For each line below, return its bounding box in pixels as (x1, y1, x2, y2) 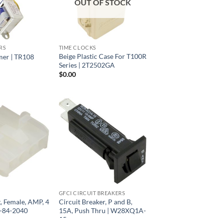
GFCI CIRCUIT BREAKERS (58, 190, 126, 197)
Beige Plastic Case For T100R (58, 52, 146, 60)
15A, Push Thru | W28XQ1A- (58, 206, 146, 215)
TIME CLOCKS (58, 44, 96, 51)
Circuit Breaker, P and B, (58, 198, 132, 206)
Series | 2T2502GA (58, 60, 115, 69)
